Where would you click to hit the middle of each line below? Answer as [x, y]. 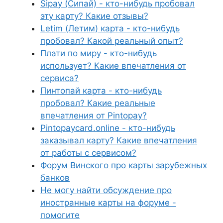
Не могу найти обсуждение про [106, 190]
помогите [60, 215]
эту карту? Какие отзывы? [94, 16]
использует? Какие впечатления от [113, 66]
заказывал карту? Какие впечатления [119, 140]
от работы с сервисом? [88, 153]
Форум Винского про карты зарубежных [124, 165]
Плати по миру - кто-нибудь [99, 53]
